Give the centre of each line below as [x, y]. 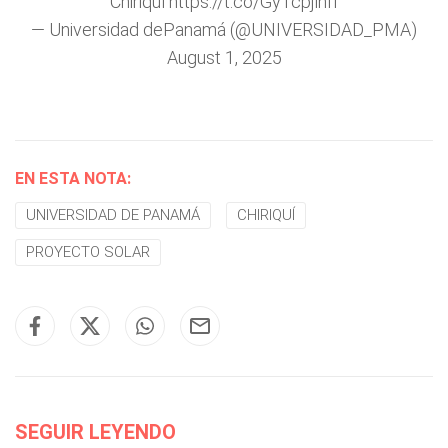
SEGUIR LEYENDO [95, 432]
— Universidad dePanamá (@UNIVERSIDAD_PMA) [224, 29]
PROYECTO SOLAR [88, 252]
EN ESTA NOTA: [73, 178]
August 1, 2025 [224, 57]
